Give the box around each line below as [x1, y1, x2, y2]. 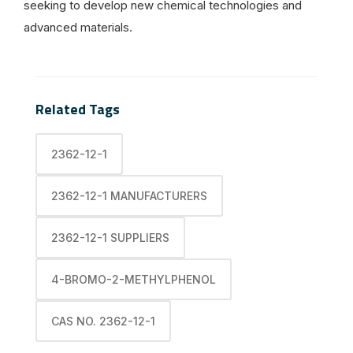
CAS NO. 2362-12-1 [51, 314, 155, 328]
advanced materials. [24, 19, 132, 35]
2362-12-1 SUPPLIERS [51, 230, 169, 244]
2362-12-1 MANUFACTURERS [51, 188, 207, 203]
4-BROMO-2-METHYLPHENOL [51, 272, 216, 286]
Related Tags [35, 98, 120, 120]
